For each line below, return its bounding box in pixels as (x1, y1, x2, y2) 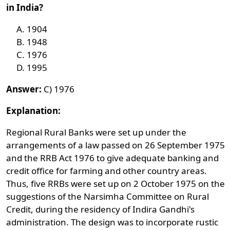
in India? (6, 2, 44, 13)
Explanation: (6, 105, 61, 117)
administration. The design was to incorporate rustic (6, 216, 219, 228)
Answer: (6, 83, 42, 95)
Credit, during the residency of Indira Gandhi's (6, 203, 195, 215)
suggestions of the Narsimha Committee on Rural (6, 190, 209, 202)
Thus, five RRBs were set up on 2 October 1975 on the (6, 178, 225, 189)
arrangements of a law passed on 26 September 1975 (6, 139, 225, 151)
